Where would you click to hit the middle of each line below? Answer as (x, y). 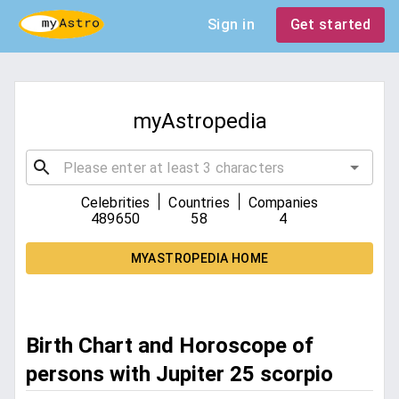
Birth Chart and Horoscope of (170, 346)
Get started (330, 24)
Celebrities (115, 203)
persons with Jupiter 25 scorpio (179, 375)
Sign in (231, 24)
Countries (199, 203)
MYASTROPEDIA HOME (199, 259)
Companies (283, 203)
